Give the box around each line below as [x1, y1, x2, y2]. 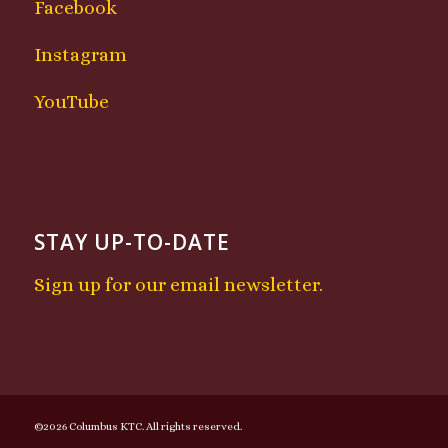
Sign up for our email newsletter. [33, 274, 323, 296]
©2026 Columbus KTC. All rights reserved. [33, 420, 242, 434]
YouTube [33, 91, 109, 113]
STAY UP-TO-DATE [33, 227, 230, 256]
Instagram [33, 43, 127, 65]
